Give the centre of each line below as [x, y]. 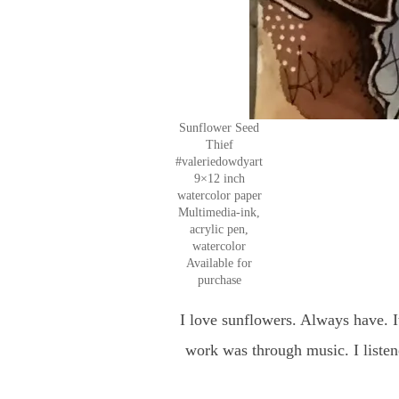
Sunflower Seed [219, 128]
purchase [219, 281]
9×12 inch [219, 179]
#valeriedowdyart [219, 162]
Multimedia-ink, [219, 213]
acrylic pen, [219, 230]
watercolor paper [219, 196]
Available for [219, 264]
